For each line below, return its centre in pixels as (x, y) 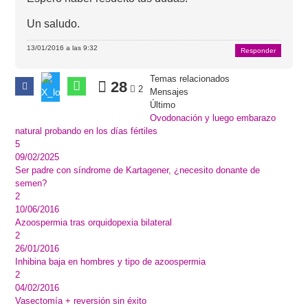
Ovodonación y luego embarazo (213, 118)
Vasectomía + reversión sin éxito (81, 301)
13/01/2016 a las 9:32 (63, 47)
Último (163, 105)
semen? (31, 183)
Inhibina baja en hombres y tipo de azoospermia (111, 262)
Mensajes (169, 92)
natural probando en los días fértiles (87, 131)
